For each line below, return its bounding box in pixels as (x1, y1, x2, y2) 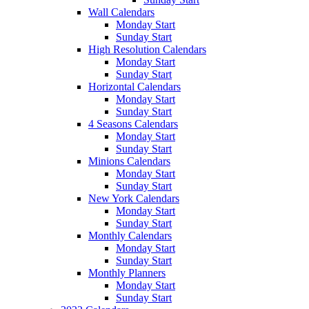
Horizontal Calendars (88, 80, 181, 92)
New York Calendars (88, 192, 179, 204)
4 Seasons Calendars (88, 117, 178, 130)
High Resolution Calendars (88, 43, 206, 55)
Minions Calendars (88, 154, 170, 167)
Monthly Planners (88, 266, 166, 279)
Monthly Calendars (88, 229, 172, 241)
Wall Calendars (88, 6, 154, 18)
